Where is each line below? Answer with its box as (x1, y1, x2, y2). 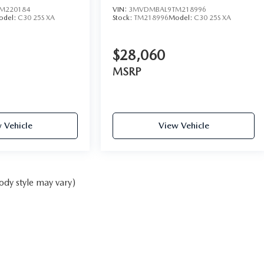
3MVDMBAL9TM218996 (128, 5, 207, 14)
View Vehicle (158, 120, 209, 131)
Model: (169, 13, 194, 22)
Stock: (113, 13, 134, 22)
